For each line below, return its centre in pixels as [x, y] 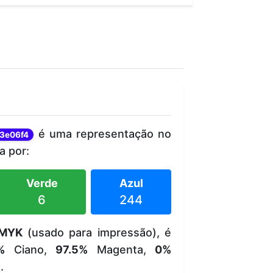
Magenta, [121, 249]
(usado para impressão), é [97, 232]
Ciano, [30, 249]
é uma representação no [103, 133]
